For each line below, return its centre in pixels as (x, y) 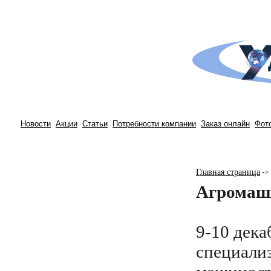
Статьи (95, 124)
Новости (36, 124)
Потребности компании (154, 124)
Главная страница (228, 172)
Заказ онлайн (225, 124)
